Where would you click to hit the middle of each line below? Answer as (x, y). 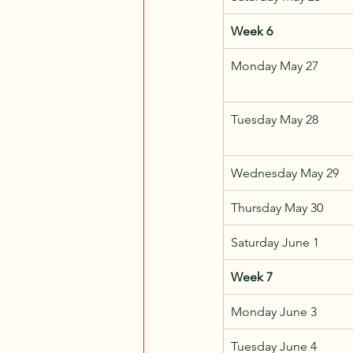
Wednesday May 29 (285, 173)
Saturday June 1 (275, 242)
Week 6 (252, 31)
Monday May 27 (275, 65)
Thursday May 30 (277, 207)
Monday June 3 (274, 311)
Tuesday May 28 (275, 119)
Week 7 (252, 277)
